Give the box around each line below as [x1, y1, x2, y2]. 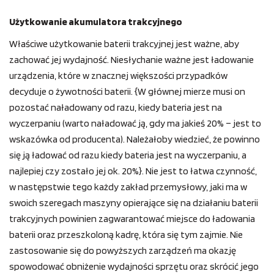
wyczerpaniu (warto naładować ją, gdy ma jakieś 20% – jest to [9, 117, 261, 129]
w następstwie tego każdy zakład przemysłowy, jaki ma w [9, 180, 247, 193]
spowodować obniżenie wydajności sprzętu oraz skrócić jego [9, 260, 259, 272]
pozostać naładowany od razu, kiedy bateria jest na [9, 101, 222, 113]
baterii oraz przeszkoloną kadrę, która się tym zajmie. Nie [9, 228, 243, 240]
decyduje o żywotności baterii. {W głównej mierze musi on [9, 85, 245, 97]
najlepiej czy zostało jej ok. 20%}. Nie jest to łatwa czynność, [9, 165, 257, 177]
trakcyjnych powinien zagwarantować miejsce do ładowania [9, 212, 255, 224]
